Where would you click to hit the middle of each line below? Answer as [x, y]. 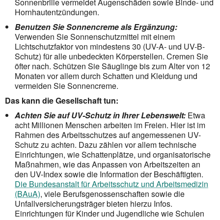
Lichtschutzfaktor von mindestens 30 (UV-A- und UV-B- [110, 46]
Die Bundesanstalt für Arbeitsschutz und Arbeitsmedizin [111, 184]
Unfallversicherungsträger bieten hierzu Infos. [94, 203]
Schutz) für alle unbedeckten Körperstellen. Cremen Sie [111, 56]
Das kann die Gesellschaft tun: [62, 100]
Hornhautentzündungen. [57, 12]
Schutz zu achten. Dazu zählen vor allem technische [106, 144]
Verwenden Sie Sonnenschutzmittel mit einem [95, 36]
